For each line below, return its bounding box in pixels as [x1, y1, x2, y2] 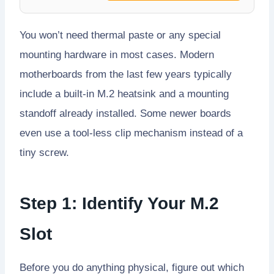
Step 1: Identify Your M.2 [20, 193, 219, 213]
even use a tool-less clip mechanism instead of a [20, 127, 243, 139]
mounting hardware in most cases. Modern [20, 48, 214, 61]
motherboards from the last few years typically [20, 68, 232, 80]
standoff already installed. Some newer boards [20, 107, 231, 119]
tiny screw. [20, 146, 69, 158]
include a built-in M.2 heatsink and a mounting [20, 87, 229, 100]
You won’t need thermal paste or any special [20, 29, 221, 41]
